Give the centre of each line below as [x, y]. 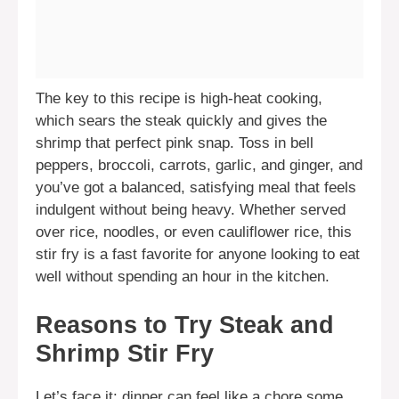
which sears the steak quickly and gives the [181, 121]
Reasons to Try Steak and [185, 325]
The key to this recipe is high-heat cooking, [179, 99]
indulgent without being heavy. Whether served [191, 210]
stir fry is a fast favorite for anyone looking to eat [198, 255]
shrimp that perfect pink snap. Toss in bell [175, 143]
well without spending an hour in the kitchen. [183, 277]
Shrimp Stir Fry [125, 353]
